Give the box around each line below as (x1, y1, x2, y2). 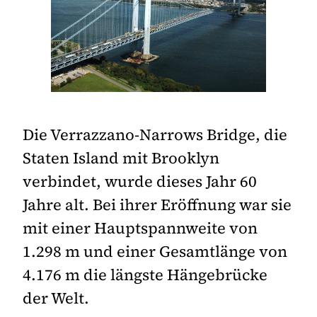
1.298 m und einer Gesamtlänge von (23, 241, 287, 263)
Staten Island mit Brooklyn (23, 147, 219, 169)
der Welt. (23, 287, 89, 309)
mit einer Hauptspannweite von (23, 217, 258, 239)
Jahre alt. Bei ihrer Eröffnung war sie (23, 194, 292, 216)
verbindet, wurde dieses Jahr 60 (23, 171, 257, 192)
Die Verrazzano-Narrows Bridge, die (23, 124, 287, 146)
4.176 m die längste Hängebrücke (23, 264, 267, 286)
